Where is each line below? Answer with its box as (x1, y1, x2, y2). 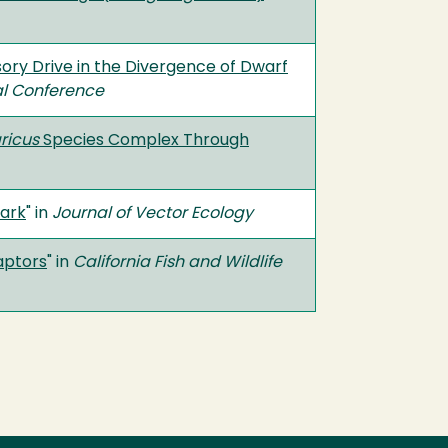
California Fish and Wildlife (73, 255, 282, 271)
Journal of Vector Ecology (52, 206, 253, 222)
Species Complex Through (39, 133, 249, 149)
